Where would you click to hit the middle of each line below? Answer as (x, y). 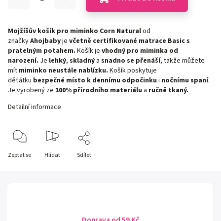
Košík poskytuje (132, 71)
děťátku (20, 80)
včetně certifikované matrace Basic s (129, 41)
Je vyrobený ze (32, 90)
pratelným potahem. (42, 51)
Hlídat (52, 155)
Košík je (89, 51)
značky (18, 41)
